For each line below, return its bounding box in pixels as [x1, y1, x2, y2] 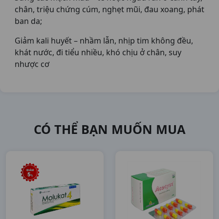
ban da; [15, 16, 42, 26]
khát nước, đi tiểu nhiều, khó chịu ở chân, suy [15, 47, 181, 58]
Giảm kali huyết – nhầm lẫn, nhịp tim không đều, [15, 35, 193, 46]
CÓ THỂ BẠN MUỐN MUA [34, 121, 185, 137]
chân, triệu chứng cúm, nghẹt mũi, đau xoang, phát [15, 4, 204, 15]
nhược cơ [15, 59, 49, 69]
